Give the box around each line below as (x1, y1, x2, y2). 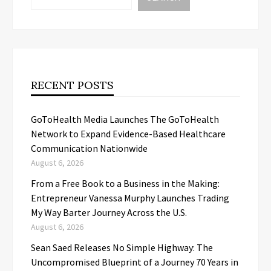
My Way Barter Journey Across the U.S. (31, 206, 187, 219)
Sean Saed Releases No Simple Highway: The (31, 241, 213, 254)
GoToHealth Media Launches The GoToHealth (31, 113, 219, 126)
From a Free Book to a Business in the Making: (31, 177, 220, 190)
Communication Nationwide (31, 142, 148, 155)
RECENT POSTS (31, 78, 114, 93)
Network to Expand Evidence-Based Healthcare (31, 128, 226, 140)
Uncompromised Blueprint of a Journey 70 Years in (31, 256, 238, 269)
